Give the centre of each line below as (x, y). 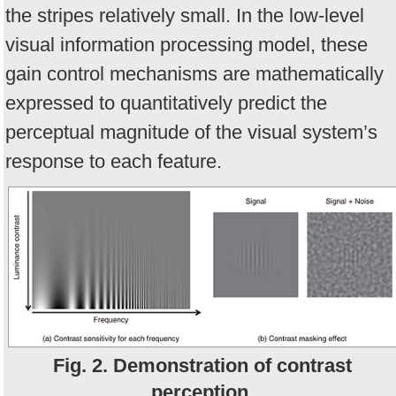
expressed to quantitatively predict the (166, 103)
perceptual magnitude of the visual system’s (191, 133)
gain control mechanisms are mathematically (194, 74)
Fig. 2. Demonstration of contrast (202, 365)
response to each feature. (114, 162)
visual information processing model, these (187, 45)
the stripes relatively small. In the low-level (185, 16)
